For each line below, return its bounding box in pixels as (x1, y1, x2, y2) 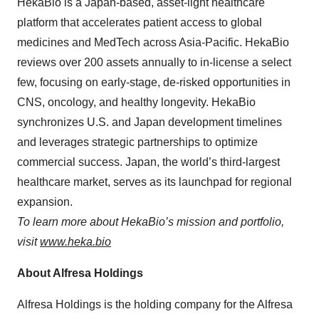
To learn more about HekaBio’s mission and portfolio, (17, 216, 284, 228)
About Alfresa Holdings (17, 267, 143, 279)
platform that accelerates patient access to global (17, 16, 262, 28)
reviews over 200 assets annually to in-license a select (17, 56, 291, 68)
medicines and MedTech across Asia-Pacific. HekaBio (17, 36, 289, 48)
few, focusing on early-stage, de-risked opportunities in (17, 76, 291, 88)
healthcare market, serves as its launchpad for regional (17, 176, 292, 188)
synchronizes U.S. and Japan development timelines (17, 116, 282, 128)
